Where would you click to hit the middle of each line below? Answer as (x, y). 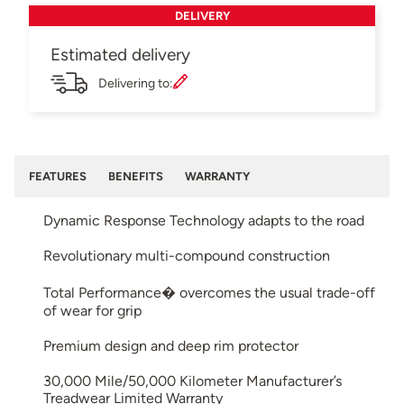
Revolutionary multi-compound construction (187, 256)
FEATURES (58, 177)
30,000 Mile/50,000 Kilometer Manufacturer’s (193, 381)
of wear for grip (92, 311)
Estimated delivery (120, 55)
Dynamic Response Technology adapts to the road (204, 221)
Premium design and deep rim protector (171, 346)
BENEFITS (136, 177)
